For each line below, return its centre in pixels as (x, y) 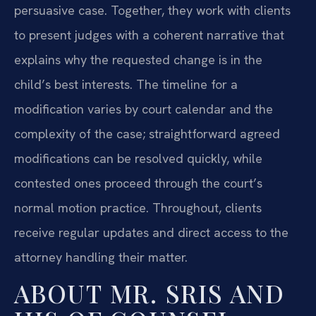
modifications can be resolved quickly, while (138, 159)
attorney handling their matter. (101, 257)
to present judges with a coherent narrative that (149, 35)
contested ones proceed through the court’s (138, 183)
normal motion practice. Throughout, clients (138, 208)
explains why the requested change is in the (138, 60)
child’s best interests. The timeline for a (126, 85)
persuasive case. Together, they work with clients (152, 11)
